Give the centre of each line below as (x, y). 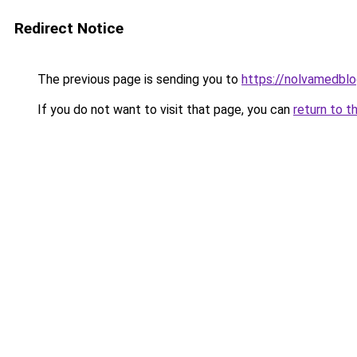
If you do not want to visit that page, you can (164, 110)
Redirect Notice (69, 28)
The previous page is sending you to (138, 79)
